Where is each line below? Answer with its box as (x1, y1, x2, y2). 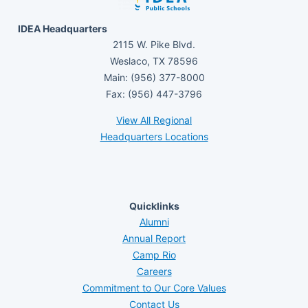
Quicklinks (129, 200, 179, 212)
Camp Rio (132, 249, 176, 261)
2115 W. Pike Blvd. (113, 38, 195, 50)
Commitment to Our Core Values (82, 282, 226, 294)
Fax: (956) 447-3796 (106, 87, 202, 100)
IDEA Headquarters (18, 22, 107, 34)
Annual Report (122, 232, 186, 245)
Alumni (139, 216, 169, 228)
